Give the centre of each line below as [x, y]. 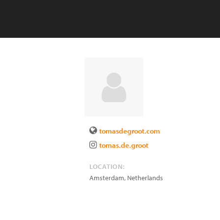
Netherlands [145, 178]
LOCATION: [107, 166]
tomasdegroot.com [130, 131]
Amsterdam [107, 178]
